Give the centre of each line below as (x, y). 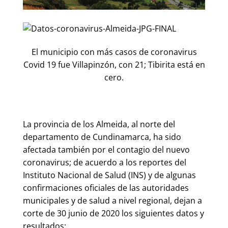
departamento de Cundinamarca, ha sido (102, 137)
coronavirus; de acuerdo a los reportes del (105, 162)
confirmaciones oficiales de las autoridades (106, 188)
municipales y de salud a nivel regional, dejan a (112, 200)
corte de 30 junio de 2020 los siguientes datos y (113, 213)
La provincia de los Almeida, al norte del (99, 124)
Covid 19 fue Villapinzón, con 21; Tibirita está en (114, 65)
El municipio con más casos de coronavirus (114, 52)
